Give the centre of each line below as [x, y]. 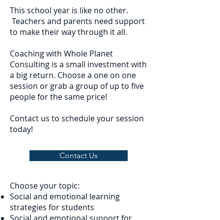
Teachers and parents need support [77, 21]
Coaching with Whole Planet [61, 54]
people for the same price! [59, 97]
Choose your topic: [45, 186]
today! [21, 129]
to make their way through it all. [70, 32]
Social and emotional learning [65, 196]
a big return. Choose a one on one [73, 75]
